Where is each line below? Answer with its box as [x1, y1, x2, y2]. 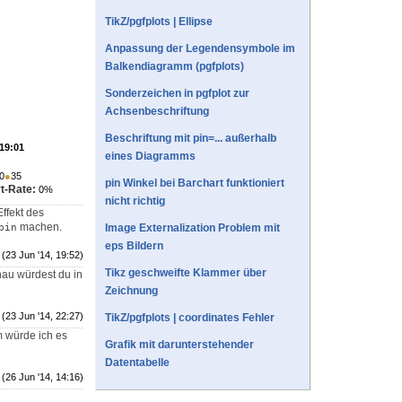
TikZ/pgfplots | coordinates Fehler [105, 311, 275, 325]
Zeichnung [105, 284, 158, 298]
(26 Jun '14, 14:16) [2, 371, 83, 383]
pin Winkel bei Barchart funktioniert [105, 177, 284, 190]
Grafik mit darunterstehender [105, 338, 254, 352]
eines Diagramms [105, 150, 196, 163]
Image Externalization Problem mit [105, 222, 280, 235]
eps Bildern [105, 240, 163, 253]
